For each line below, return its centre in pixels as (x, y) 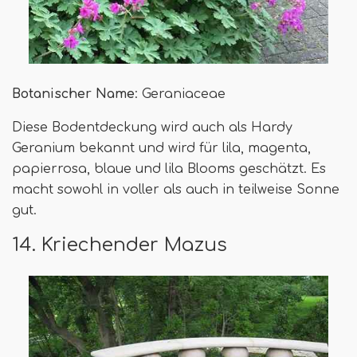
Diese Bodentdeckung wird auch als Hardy (152, 128)
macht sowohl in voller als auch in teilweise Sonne (176, 190)
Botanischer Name (73, 94)
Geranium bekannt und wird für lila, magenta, (161, 149)
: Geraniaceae (180, 94)
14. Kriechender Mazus (120, 245)
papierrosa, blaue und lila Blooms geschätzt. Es (169, 169)
